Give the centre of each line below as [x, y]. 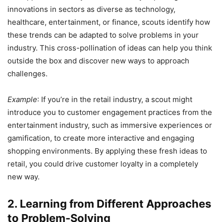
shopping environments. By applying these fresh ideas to [107, 151]
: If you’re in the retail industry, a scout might [115, 100]
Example [22, 100]
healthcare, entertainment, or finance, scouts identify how [109, 22]
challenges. [28, 74]
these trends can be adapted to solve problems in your [103, 35]
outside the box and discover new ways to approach [98, 61]
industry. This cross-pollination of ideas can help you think [110, 48]
